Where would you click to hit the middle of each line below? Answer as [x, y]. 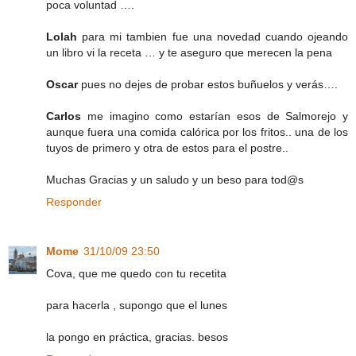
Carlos [64, 116]
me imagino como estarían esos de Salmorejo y [215, 116]
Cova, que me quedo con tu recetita [136, 273]
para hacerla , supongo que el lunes [137, 305]
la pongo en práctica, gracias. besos [137, 337]
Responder [74, 201]
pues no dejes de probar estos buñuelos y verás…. [208, 84]
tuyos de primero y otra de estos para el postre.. [167, 147]
